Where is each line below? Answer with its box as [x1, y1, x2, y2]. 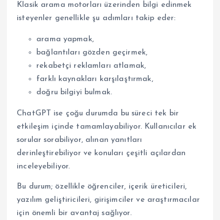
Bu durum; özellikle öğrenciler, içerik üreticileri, [17, 182, 187, 191]
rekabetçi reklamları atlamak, [36, 61, 146, 70]
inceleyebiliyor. [17, 162, 70, 170]
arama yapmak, [36, 35, 94, 43]
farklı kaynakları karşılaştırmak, [36, 75, 153, 83]
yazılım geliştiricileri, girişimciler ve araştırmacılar [17, 195, 200, 204]
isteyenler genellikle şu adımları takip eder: [17, 14, 176, 22]
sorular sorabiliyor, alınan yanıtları [17, 136, 142, 144]
